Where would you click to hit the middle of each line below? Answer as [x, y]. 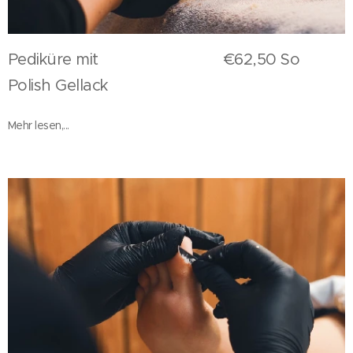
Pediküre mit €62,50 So [154, 59]
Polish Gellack [60, 85]
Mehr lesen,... [39, 125]
